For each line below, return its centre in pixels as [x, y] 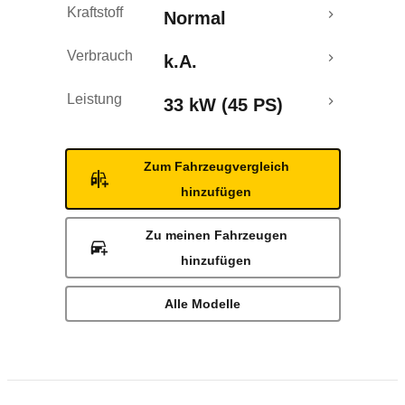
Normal [195, 18]
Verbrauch [100, 56]
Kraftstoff [95, 12]
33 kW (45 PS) [223, 105]
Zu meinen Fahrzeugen [216, 235]
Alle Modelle [202, 304]
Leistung [94, 99]
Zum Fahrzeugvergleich [216, 166]
